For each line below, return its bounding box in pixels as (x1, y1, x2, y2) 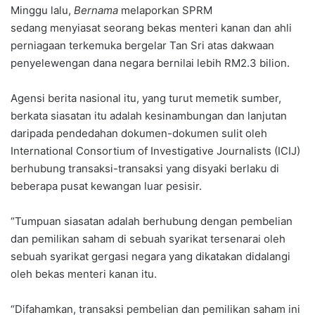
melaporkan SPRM (118, 3, 212, 17)
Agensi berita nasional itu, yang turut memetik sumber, (11, 91, 281, 105)
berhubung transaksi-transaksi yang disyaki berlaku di (11, 161, 279, 175)
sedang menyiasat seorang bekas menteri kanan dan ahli (11, 20, 292, 34)
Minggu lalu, (11, 3, 74, 17)
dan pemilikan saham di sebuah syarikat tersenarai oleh (11, 231, 285, 245)
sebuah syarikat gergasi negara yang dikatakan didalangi (11, 249, 290, 263)
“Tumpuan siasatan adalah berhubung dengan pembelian (11, 214, 292, 228)
